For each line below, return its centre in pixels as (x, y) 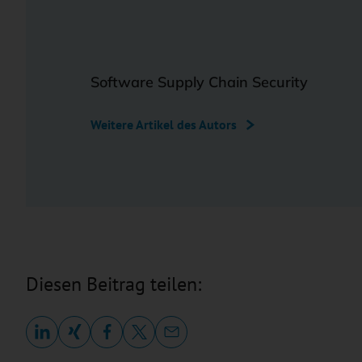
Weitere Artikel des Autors (164, 124)
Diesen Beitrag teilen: (114, 284)
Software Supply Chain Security (199, 82)
